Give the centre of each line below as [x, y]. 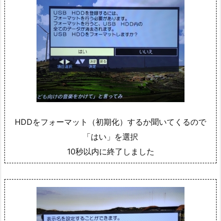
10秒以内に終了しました [110, 152]
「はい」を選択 [110, 137]
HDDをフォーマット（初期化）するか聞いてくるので [110, 122]
